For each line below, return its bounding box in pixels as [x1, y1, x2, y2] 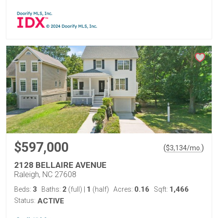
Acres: [113, 185, 134, 193]
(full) [67, 185, 84, 193]
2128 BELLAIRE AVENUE [14, 160, 107, 170]
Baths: [41, 185, 62, 193]
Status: [14, 197, 36, 204]
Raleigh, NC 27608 [14, 170, 76, 179]
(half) [91, 185, 109, 193]
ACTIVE [37, 197, 64, 205]
